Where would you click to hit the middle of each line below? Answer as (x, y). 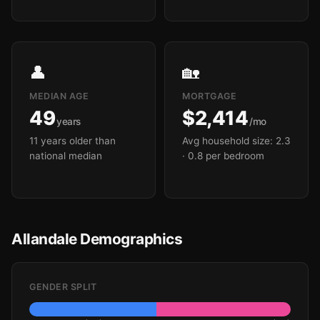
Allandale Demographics (97, 239)
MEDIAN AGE (59, 96)
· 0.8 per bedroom (223, 156)
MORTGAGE (209, 96)
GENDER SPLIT (63, 287)
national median (66, 156)
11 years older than (72, 141)
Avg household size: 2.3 (236, 141)
